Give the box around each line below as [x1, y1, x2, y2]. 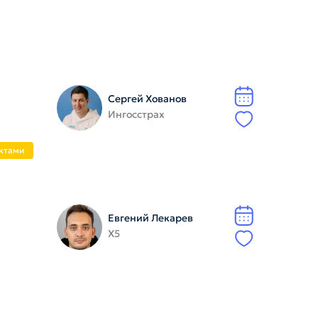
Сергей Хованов [107, 92, 187, 105]
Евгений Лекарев [107, 212, 193, 224]
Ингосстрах [107, 108, 165, 121]
